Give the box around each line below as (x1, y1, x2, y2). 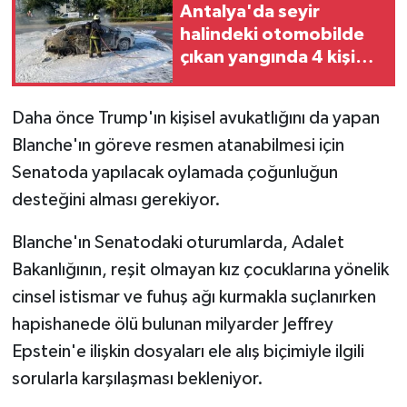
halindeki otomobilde (180, 25, 364, 45)
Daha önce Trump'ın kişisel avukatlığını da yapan (11, 108, 380, 127)
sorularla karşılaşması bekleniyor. (11, 369, 263, 388)
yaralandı (180, 71, 259, 90)
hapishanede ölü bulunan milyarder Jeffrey (11, 314, 333, 333)
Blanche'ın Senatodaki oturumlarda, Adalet (11, 233, 344, 252)
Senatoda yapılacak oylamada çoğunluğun (11, 163, 338, 182)
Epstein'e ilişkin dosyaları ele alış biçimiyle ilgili (11, 342, 364, 361)
